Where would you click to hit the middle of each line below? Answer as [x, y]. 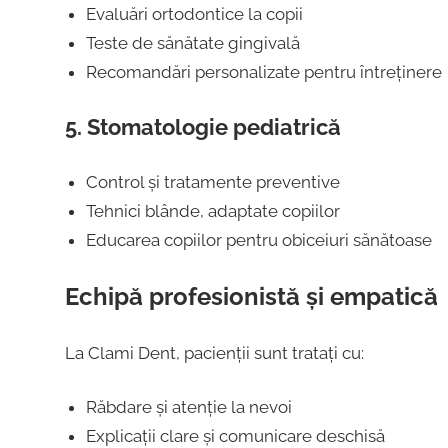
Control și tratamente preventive [212, 181]
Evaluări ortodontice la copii [194, 13]
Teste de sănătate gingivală [192, 42]
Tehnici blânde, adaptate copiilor [212, 210]
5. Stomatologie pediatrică [202, 127]
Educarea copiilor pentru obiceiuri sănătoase [258, 239]
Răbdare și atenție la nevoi [188, 407]
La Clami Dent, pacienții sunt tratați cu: [214, 352]
